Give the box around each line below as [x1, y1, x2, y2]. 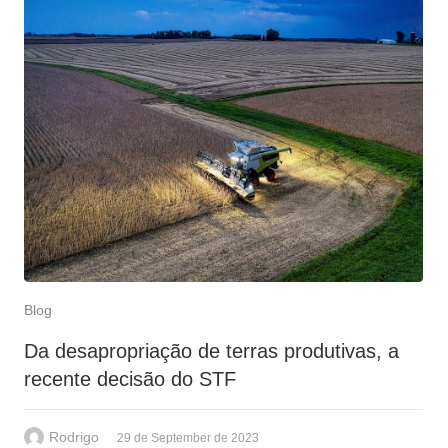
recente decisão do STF [24, 367, 236, 390]
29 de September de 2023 [117, 430, 259, 445]
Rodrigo [49, 428, 99, 445]
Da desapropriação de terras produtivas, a [24, 339, 399, 362]
